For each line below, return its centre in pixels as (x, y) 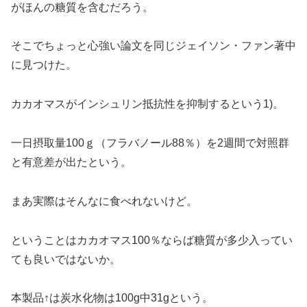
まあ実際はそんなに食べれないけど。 (104, 201)
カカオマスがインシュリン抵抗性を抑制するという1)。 (147, 104)
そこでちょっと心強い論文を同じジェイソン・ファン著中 (153, 46)
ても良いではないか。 (66, 259)
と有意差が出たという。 (71, 162)
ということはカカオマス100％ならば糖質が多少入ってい (152, 240)
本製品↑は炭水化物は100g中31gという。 (112, 298)
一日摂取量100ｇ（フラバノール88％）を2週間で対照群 (150, 143)
